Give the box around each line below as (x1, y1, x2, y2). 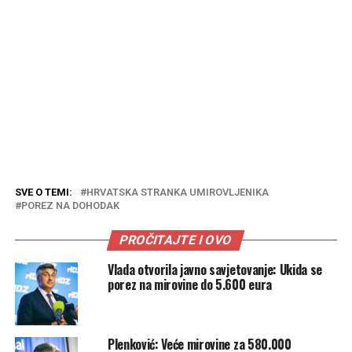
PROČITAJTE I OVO (118, 232, 235, 247)
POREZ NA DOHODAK (20, 199, 119, 211)
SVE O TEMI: (14, 185, 72, 198)
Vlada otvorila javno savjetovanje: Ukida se (107, 259, 323, 279)
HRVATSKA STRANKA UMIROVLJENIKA (86, 185, 269, 198)
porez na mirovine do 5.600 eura (107, 274, 272, 294)
